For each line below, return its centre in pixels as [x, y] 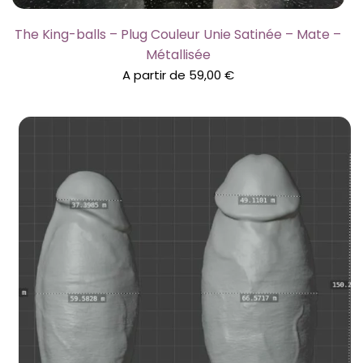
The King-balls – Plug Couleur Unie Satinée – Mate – [178, 35]
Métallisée [178, 55]
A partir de [155, 75]
